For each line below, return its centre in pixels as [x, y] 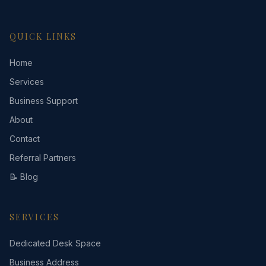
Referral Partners [43, 158]
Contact [25, 139]
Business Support [44, 101]
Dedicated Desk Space [55, 243]
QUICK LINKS [43, 37]
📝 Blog [24, 177]
